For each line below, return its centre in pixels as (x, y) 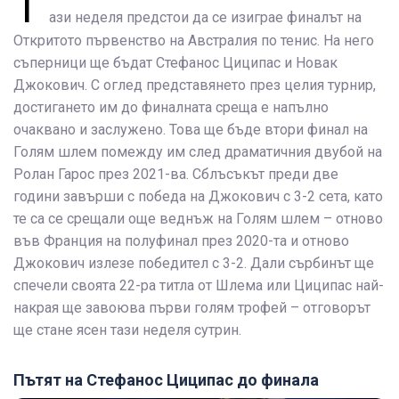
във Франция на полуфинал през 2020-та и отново (181, 241)
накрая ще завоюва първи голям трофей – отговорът (192, 308)
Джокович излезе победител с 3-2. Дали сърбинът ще (194, 263)
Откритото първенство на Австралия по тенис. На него (194, 41)
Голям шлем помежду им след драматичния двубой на (198, 152)
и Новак (309, 63)
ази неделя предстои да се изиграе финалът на (205, 17)
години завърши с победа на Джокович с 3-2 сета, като (198, 196)
